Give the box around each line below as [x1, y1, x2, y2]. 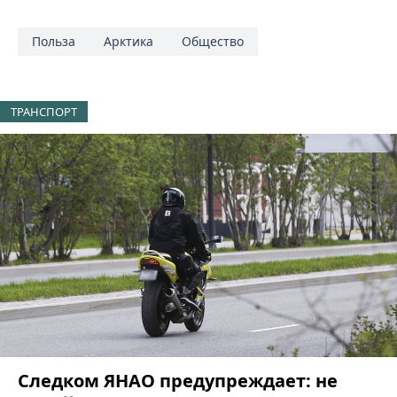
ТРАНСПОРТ [11, 104, 77, 121]
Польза [32, 33, 75, 51]
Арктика [104, 33, 153, 51]
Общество [182, 33, 244, 51]
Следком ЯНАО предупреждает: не [18, 368, 338, 393]
